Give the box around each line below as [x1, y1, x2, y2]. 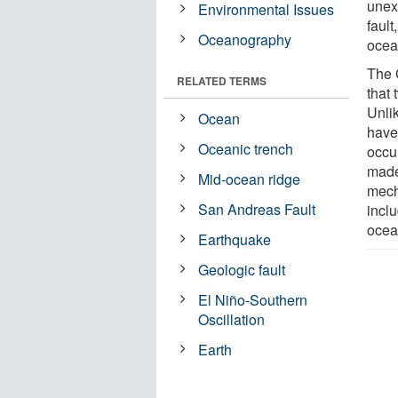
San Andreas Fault [198, 198, 316, 219]
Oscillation [198, 308, 266, 330]
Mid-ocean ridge [198, 168, 301, 189]
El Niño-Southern [198, 289, 308, 310]
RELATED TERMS [177, 72, 267, 89]
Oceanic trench [198, 138, 294, 159]
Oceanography [198, 28, 292, 50]
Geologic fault [198, 259, 286, 280]
